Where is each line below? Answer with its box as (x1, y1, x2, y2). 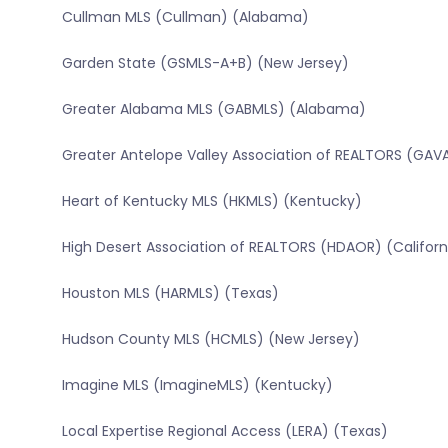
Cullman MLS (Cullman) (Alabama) (61, 7, 309, 28)
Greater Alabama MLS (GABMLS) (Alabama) (61, 99, 366, 120)
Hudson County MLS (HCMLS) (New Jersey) (61, 329, 360, 350)
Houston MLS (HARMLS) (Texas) (61, 283, 279, 304)
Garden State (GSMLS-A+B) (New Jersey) (61, 53, 349, 74)
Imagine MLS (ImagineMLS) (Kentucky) (61, 375, 333, 396)
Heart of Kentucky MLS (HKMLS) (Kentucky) (61, 191, 362, 212)
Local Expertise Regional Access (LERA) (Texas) (61, 421, 388, 442)
